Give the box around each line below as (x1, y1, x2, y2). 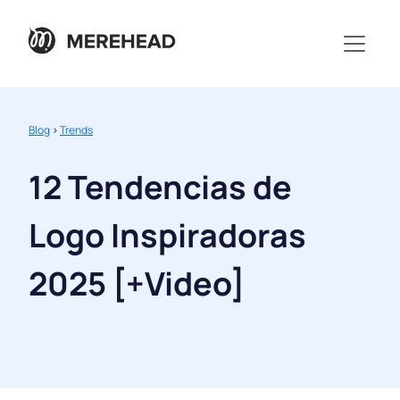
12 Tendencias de (29, 165, 292, 210)
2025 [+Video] (29, 262, 245, 306)
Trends (60, 122, 93, 138)
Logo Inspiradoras (29, 213, 306, 258)
